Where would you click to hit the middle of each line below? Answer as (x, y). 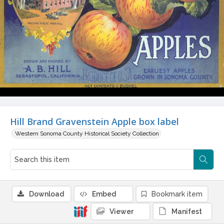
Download (46, 194)
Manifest (187, 212)
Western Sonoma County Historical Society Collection (87, 134)
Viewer (121, 212)
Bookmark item (177, 194)
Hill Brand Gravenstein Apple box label (94, 122)
